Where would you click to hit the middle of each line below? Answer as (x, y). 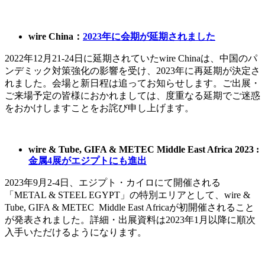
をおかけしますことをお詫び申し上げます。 (99, 108)
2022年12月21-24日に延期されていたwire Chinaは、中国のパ (131, 58)
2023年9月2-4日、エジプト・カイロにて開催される (113, 182)
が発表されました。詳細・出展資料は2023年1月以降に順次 (130, 219)
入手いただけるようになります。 (76, 232)
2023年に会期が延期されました (149, 36)
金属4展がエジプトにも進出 (88, 160)
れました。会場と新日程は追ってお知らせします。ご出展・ (132, 83)
